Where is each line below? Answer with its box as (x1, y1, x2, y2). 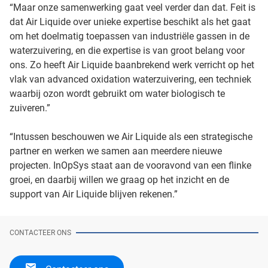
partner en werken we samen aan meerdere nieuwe (10, 145, 222, 157)
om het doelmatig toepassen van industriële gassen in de (10, 30, 249, 42)
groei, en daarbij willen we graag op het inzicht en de (10, 173, 229, 185)
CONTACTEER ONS (10, 228, 71, 237)
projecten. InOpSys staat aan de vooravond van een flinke (10, 159, 251, 171)
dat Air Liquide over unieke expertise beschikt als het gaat (10, 16, 251, 28)
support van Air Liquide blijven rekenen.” (10, 188, 178, 200)
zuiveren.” (10, 102, 50, 114)
